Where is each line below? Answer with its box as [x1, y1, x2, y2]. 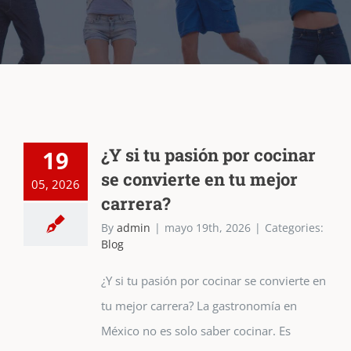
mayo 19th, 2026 [164, 220, 251, 235]
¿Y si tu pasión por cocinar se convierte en [100, 273, 326, 288]
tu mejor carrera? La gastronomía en [100, 298, 297, 313]
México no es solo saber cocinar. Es [100, 323, 291, 338]
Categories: [264, 220, 324, 235]
